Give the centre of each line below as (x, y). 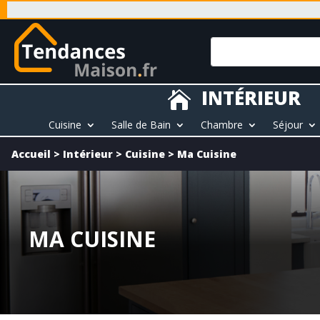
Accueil (31, 154)
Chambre (222, 125)
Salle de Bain (141, 125)
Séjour (288, 125)
